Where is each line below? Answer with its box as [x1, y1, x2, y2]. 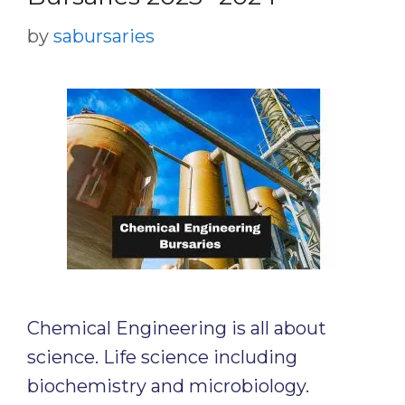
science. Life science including [27, 346, 297, 368]
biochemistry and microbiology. [27, 375, 309, 397]
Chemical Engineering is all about [27, 317, 326, 339]
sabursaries [53, 25, 155, 47]
